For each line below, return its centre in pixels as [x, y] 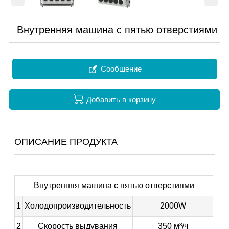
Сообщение [121, 69]
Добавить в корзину [121, 100]
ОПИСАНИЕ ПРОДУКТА [66, 141]
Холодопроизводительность [78, 205]
